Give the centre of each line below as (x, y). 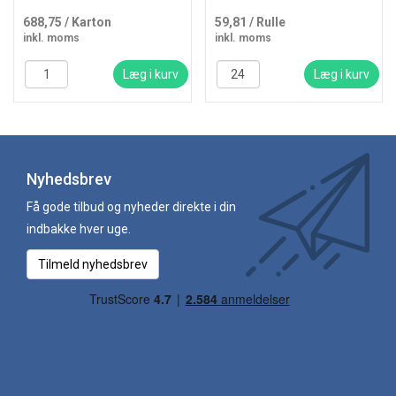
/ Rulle (267, 22)
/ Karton (88, 22)
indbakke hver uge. (79, 229)
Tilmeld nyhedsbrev (93, 264)
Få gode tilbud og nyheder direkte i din (131, 207)
